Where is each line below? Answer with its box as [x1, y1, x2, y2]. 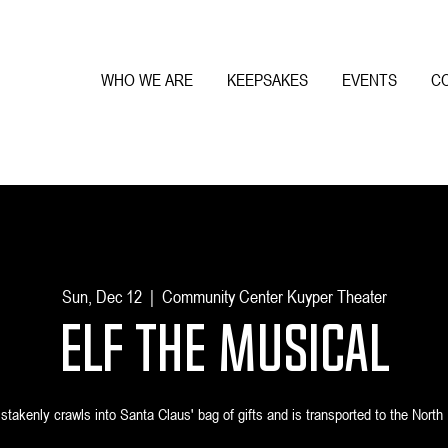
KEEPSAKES [227, 69, 308, 92]
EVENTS [342, 69, 397, 92]
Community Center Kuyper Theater [161, 285, 387, 308]
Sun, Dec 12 [61, 285, 142, 308]
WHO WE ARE [101, 69, 193, 92]
